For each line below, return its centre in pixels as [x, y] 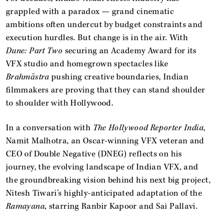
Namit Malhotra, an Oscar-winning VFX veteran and [105, 141]
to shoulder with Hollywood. [60, 103]
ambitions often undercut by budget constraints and [104, 24]
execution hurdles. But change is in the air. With [97, 38]
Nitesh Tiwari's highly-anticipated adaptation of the [104, 193]
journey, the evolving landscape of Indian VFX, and [102, 167]
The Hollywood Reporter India [148, 128]
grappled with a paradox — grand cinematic [90, 11]
